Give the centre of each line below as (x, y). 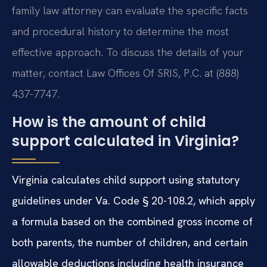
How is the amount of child (109, 122)
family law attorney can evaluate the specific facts (130, 10)
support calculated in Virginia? (125, 141)
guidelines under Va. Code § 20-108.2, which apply (133, 201)
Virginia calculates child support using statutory (126, 180)
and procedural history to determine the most (120, 31)
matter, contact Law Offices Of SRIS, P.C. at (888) (125, 73)
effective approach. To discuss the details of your (128, 52)
